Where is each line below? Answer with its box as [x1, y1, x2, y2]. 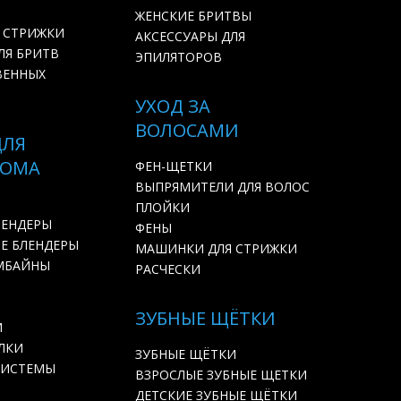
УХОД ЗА [135, 94, 210, 118]
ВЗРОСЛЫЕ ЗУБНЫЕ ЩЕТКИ [135, 366, 307, 383]
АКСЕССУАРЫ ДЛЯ [135, 28, 245, 45]
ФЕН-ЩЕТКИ [135, 158, 212, 175]
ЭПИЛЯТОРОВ [135, 48, 222, 65]
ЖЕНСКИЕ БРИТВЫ [135, 7, 252, 24]
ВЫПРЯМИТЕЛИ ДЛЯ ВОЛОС [135, 178, 310, 195]
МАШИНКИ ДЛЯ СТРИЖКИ [135, 240, 297, 257]
